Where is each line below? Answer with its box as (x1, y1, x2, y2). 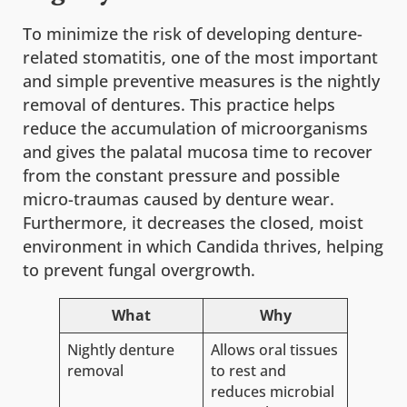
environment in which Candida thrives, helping (23, 235, 383, 258)
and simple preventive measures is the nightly (23, 70, 380, 93)
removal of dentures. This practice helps (23, 94, 335, 116)
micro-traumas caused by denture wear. (23, 188, 334, 211)
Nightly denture (66, 339, 174, 360)
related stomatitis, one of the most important (23, 46, 378, 69)
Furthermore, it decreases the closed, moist (23, 212, 363, 234)
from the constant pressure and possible (23, 164, 340, 187)
